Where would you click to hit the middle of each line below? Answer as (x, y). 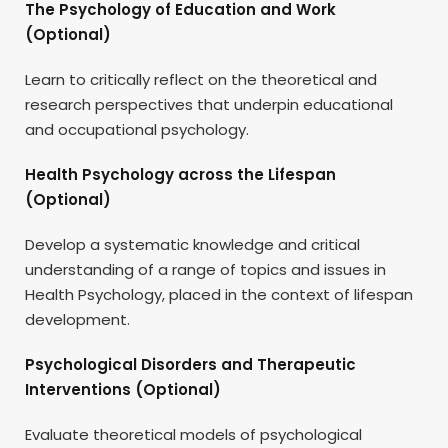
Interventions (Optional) (123, 389)
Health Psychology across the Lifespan (180, 174)
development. (77, 319)
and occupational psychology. (137, 129)
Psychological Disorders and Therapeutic (190, 364)
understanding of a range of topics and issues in (205, 269)
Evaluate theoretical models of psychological (193, 434)
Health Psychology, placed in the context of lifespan (219, 294)
